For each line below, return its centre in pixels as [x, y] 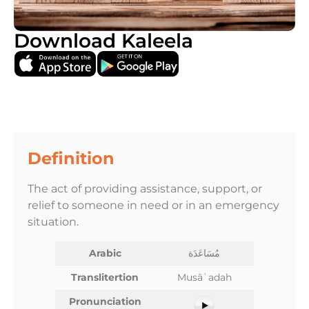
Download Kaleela [103, 41]
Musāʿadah [204, 278]
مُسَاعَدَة [204, 253]
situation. [53, 222]
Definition [71, 158]
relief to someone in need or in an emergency [153, 206]
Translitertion [105, 278]
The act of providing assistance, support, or [145, 189]
